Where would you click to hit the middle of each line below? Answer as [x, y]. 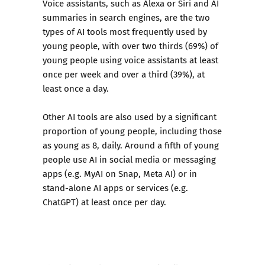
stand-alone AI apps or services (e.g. [115, 188]
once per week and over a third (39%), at [124, 74]
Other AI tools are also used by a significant [130, 117]
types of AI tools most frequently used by [125, 31]
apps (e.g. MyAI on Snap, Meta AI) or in [120, 173]
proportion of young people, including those [132, 131]
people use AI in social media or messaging [129, 159]
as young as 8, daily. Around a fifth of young [131, 145]
